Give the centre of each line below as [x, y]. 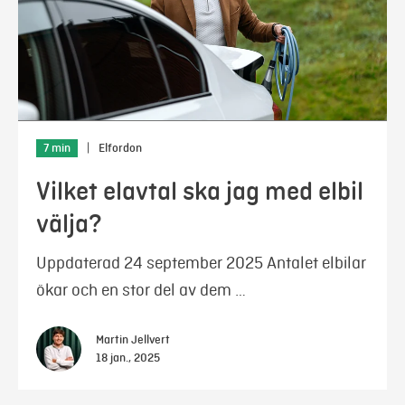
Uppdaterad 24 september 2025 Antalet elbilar [201, 263]
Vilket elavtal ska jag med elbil [200, 191]
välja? [69, 224]
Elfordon [120, 148]
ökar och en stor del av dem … [141, 290]
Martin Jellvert [133, 340]
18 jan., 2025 [128, 358]
